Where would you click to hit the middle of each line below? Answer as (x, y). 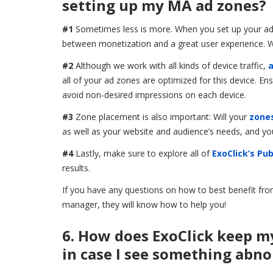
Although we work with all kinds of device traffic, (172, 65)
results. (76, 168)
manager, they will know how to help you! (144, 204)
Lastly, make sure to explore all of (144, 153)
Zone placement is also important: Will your (162, 116)
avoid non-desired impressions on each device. (154, 94)
